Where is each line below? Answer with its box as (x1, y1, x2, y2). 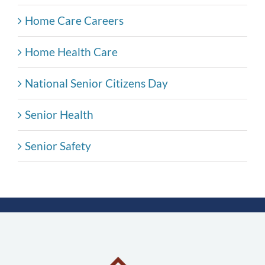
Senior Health (25, 108, 93, 122)
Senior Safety (25, 139, 91, 153)
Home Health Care (25, 45, 118, 59)
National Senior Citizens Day (25, 76, 168, 91)
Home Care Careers (25, 14, 124, 28)
